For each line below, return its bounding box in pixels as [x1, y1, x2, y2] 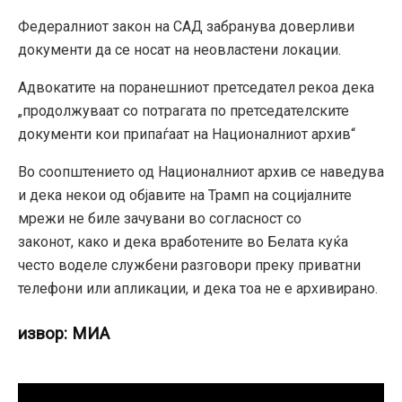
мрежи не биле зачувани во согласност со [18, 209, 301, 227]
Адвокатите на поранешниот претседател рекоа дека [18, 78, 374, 96]
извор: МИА [18, 324, 109, 345]
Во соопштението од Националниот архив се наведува [18, 162, 384, 180]
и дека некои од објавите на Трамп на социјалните [18, 186, 352, 204]
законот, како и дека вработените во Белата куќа [18, 232, 348, 250]
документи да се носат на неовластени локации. [18, 40, 341, 58]
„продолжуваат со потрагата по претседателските [18, 101, 349, 119]
